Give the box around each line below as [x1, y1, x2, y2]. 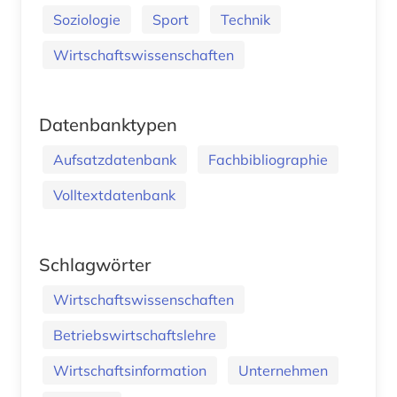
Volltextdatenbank [53, 185, 175, 204]
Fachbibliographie [208, 150, 328, 168]
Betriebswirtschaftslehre [53, 325, 216, 344]
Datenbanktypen [39, 113, 177, 136]
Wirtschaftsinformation [53, 361, 206, 379]
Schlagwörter [39, 253, 151, 276]
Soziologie [53, 10, 121, 28]
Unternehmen [238, 361, 328, 379]
